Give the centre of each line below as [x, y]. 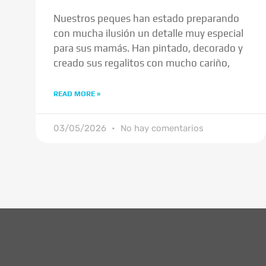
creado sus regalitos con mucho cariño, [142, 63]
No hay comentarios [161, 128]
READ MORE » [77, 94]
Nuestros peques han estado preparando [146, 18]
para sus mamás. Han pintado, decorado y [148, 48]
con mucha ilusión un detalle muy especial [148, 33]
